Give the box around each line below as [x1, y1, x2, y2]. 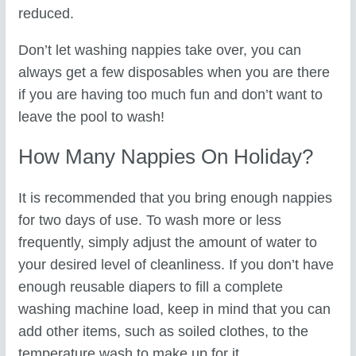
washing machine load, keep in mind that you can [18, 300, 331, 317]
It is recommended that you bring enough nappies [18, 189, 333, 206]
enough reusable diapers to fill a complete [18, 278, 284, 295]
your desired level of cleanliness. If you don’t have [18, 256, 335, 273]
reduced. [18, 6, 75, 22]
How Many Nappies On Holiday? [18, 145, 314, 169]
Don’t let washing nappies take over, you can [18, 41, 302, 58]
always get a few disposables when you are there [18, 64, 331, 80]
